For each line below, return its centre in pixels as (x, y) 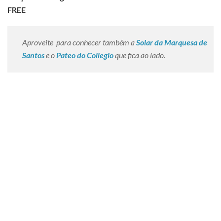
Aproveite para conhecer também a (78, 42)
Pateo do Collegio (85, 55)
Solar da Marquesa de (172, 42)
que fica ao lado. (139, 55)
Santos (33, 55)
